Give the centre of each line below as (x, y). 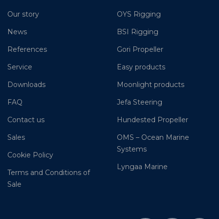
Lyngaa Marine (142, 167)
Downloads (26, 85)
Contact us (26, 120)
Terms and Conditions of (49, 173)
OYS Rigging (139, 14)
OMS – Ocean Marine (153, 138)
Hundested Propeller (153, 120)
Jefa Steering (140, 102)
